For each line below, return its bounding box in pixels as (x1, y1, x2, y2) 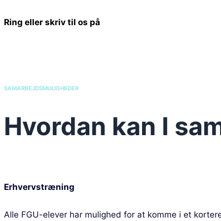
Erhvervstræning (4, 182, 74, 192)
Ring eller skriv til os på (4, 17, 100, 28)
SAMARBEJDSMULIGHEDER (4, 84, 78, 92)
